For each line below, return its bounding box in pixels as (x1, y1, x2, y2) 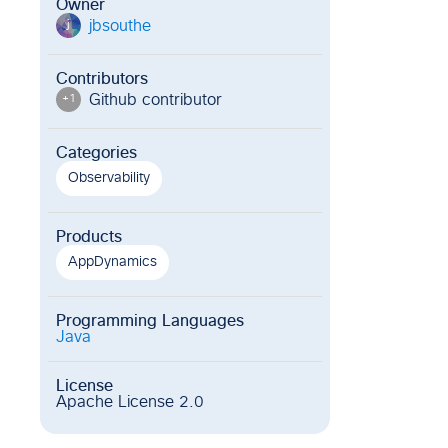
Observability (68, 171, 150, 185)
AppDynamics (68, 255, 157, 269)
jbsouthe (89, 17, 151, 34)
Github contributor (89, 91, 222, 108)
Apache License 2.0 (56, 394, 204, 410)
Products (56, 229, 122, 245)
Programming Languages (56, 313, 244, 329)
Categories (56, 145, 137, 161)
